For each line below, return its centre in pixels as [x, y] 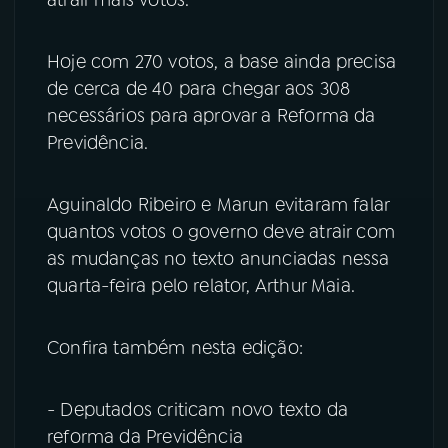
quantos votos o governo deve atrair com [221, 231]
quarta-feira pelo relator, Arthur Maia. [201, 285]
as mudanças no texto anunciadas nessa [218, 258]
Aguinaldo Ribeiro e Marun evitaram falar [218, 204]
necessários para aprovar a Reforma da [211, 115]
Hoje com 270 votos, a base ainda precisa [222, 61]
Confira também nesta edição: [175, 347]
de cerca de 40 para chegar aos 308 [199, 88]
